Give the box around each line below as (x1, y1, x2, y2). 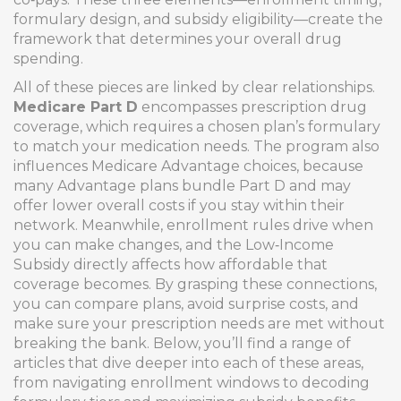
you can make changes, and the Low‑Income (13, 236, 334, 253)
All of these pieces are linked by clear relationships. (13, 79, 375, 96)
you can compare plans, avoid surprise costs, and (13, 295, 359, 312)
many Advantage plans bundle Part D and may (13, 177, 351, 194)
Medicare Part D (13, 98, 138, 115)
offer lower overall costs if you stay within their (13, 197, 345, 214)
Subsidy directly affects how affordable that (13, 256, 328, 273)
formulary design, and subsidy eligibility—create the (13, 11, 383, 28)
